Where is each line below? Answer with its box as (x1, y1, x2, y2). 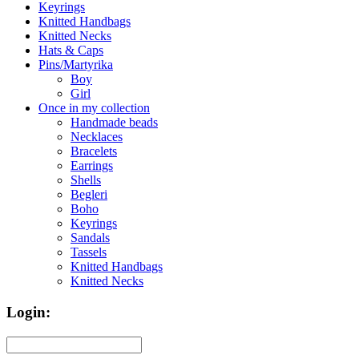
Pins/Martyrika (38, 58, 113, 72)
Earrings (71, 159, 113, 173)
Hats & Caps (38, 43, 103, 58)
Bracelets (71, 144, 117, 159)
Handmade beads (71, 115, 158, 130)
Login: (6, 304, 50, 321)
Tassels (71, 245, 107, 260)
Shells (71, 173, 101, 188)
